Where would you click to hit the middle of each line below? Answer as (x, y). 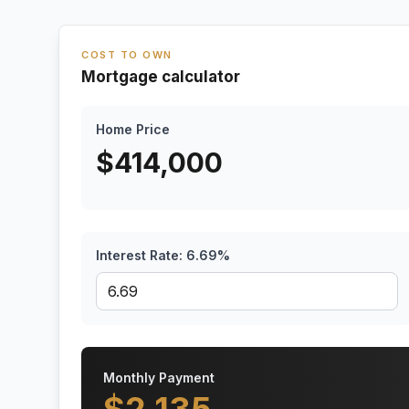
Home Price (133, 129)
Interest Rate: (141, 255)
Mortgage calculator (161, 77)
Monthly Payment (159, 378)
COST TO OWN (127, 55)
